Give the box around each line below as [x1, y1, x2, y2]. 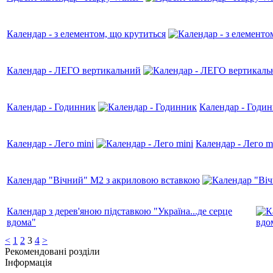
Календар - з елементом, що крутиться [7, 28, 166, 39]
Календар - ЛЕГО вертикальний [7, 65, 141, 76]
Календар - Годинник [7, 101, 96, 112]
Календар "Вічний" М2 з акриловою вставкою [7, 174, 200, 185]
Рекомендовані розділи [5, 246, 100, 257]
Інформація [5, 257, 52, 268]
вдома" [7, 216, 36, 227]
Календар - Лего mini [7, 138, 94, 149]
